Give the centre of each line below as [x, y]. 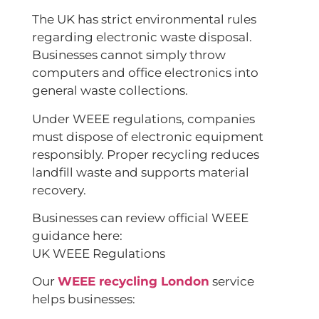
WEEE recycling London [134, 282]
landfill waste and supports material [141, 172]
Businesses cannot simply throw [129, 55]
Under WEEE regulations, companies [143, 119]
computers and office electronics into [145, 73]
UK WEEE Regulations [99, 253]
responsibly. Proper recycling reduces [146, 154]
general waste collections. [110, 91]
